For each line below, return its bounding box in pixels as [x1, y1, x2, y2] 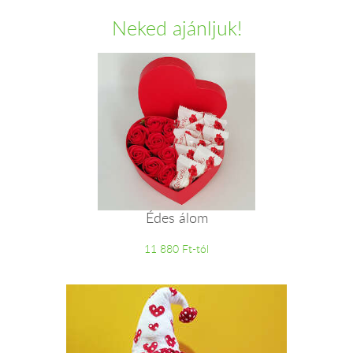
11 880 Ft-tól [144, 241, 209, 257]
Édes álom [145, 208, 208, 228]
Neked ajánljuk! [111, 14, 242, 41]
